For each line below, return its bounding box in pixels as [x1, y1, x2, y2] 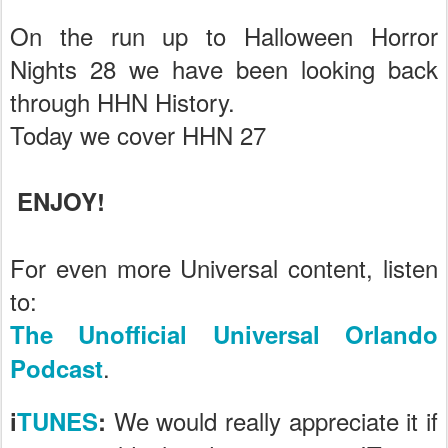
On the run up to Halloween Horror [10, 18, 438, 54]
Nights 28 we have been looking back [10, 51, 438, 87]
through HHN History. [10, 84, 235, 120]
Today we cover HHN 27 [10, 117, 266, 153]
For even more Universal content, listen [10, 250, 438, 286]
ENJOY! [17, 184, 105, 219]
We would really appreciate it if [113, 403, 439, 439]
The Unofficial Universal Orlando [10, 317, 438, 352]
